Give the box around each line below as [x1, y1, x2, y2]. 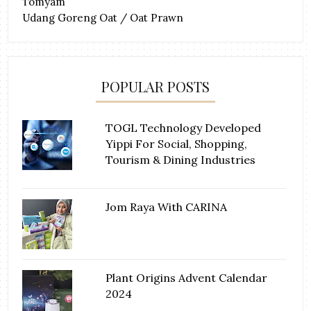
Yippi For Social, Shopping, [106, 136, 248, 151]
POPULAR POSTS [101, 76, 210, 96]
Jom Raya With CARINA [106, 199, 228, 214]
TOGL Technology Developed [106, 120, 262, 135]
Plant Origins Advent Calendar [106, 270, 268, 285]
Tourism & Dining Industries [106, 152, 256, 167]
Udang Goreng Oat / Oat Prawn [22, 10, 184, 24]
